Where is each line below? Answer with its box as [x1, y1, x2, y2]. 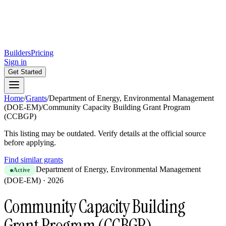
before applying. [4, 138, 56, 147]
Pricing [31, 48, 53, 57]
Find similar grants [4, 155, 63, 164]
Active [13, 166, 30, 174]
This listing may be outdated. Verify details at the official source [4, 129, 206, 138]
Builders [4, 48, 31, 57]
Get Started [8, 68, 42, 76]
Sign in [4, 58, 27, 66]
